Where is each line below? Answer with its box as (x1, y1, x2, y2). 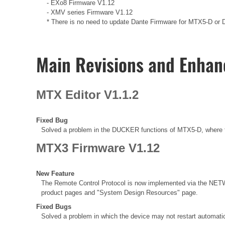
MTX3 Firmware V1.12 (36, 141, 160, 155)
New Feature (36, 169, 74, 177)
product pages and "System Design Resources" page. (41, 188, 198, 196)
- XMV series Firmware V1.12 (36, 8, 133, 16)
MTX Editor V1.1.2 (36, 87, 139, 101)
